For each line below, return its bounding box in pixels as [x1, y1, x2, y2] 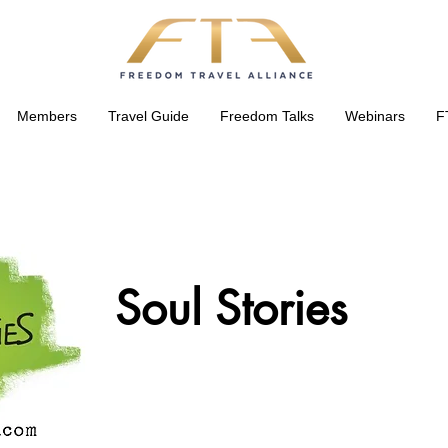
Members [16, 108, 77, 124]
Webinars [344, 108, 405, 124]
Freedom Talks [219, 108, 314, 124]
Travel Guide [107, 108, 189, 124]
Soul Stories [115, 278, 347, 338]
